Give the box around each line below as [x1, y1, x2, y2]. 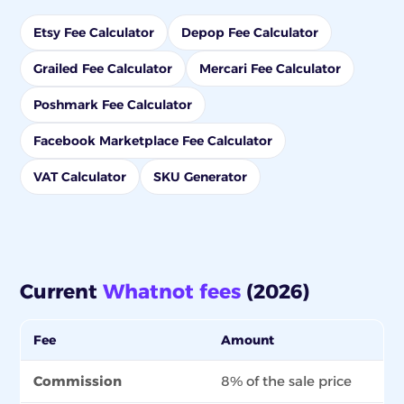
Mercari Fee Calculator [199, 60, 341, 77]
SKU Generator [153, 169, 247, 185]
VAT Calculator [33, 169, 126, 185]
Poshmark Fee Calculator [33, 96, 192, 113]
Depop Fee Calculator [181, 24, 318, 41]
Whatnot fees [103, 280, 241, 304]
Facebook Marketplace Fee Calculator [33, 133, 272, 149]
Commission [33, 372, 122, 390]
